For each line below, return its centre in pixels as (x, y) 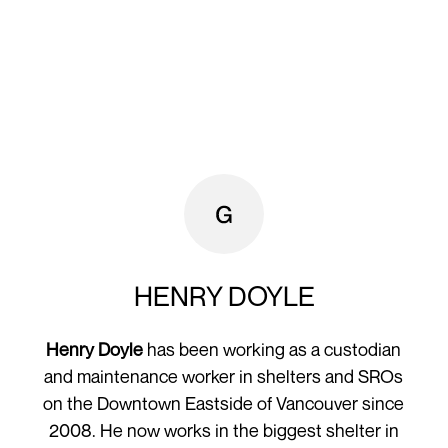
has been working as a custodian (272, 349)
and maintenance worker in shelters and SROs (224, 376)
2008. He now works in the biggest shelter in (223, 430)
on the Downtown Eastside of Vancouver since (224, 403)
